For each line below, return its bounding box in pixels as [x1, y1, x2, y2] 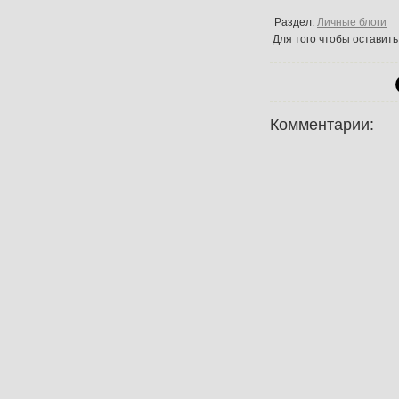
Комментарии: [270, 115, 374, 134]
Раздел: [274, 16, 317, 28]
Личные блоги [317, 16, 387, 28]
